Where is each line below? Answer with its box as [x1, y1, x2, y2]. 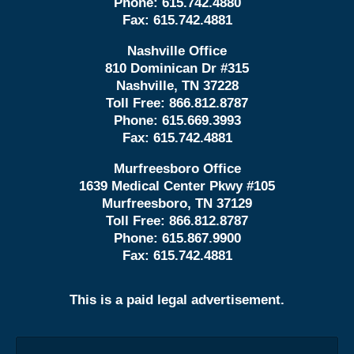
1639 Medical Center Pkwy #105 [79, 179, 275, 194]
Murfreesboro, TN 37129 [102, 196, 252, 212]
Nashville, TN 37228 [115, 78, 239, 94]
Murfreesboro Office [113, 161, 241, 177]
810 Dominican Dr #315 [105, 61, 249, 77]
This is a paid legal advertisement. [70, 292, 284, 307]
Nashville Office [127, 43, 227, 59]
